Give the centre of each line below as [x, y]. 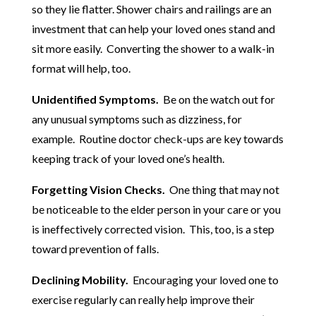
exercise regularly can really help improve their [143, 300]
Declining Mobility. [80, 280]
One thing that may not [222, 190]
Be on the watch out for [219, 99]
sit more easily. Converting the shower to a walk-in [153, 49]
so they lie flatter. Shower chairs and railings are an [151, 9]
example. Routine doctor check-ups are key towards [157, 139]
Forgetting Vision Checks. [98, 190]
